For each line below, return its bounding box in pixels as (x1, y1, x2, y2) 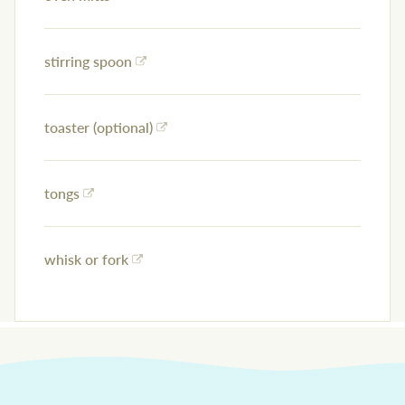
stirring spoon (44, 51, 132, 72)
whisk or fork (44, 249, 128, 270)
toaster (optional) (44, 117, 153, 138)
